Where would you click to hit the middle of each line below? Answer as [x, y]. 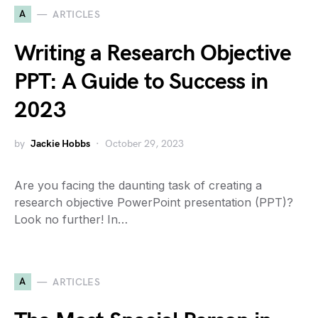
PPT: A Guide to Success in [141, 82]
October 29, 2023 [144, 144]
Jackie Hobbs [60, 144]
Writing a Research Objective [153, 54]
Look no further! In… [71, 219]
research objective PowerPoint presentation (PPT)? [154, 202]
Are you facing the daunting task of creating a [138, 185]
